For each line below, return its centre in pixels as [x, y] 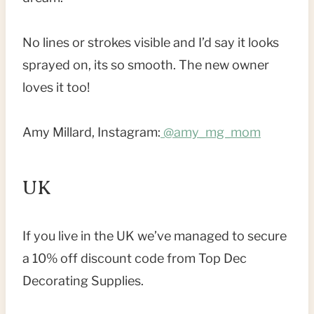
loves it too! [56, 88]
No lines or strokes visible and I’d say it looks [151, 43]
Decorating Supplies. [83, 281]
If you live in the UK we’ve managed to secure [155, 236]
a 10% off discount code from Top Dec [135, 259]
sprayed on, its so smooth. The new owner [146, 65]
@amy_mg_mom [211, 132]
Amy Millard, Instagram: [91, 132]
